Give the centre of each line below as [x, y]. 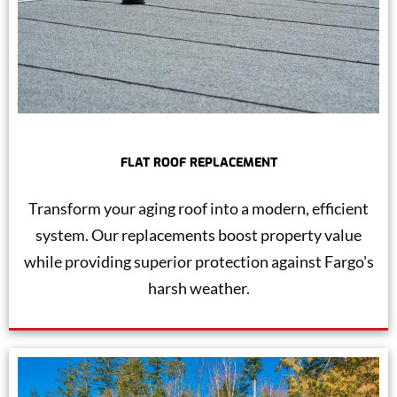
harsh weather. [198, 288]
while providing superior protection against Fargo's [198, 261]
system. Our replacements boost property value [198, 234]
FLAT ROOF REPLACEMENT [198, 162]
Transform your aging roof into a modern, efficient [198, 208]
